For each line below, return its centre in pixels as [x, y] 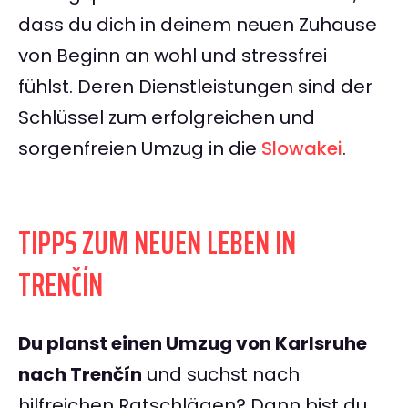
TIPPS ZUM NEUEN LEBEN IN [157, 243]
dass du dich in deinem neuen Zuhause [198, 25]
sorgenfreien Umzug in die [140, 149]
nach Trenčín [80, 375]
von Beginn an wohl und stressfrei [173, 56]
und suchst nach [221, 375]
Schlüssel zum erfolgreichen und [167, 118]
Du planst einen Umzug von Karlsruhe [193, 344]
